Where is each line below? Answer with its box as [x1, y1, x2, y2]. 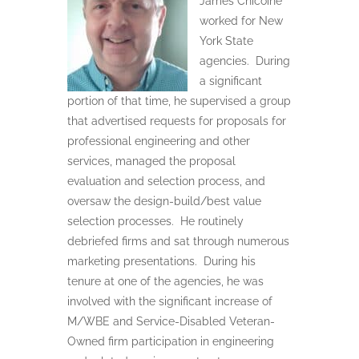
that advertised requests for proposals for [67, 114, 286, 127]
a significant [200, 74, 262, 87]
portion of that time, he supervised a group [67, 94, 291, 107]
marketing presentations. [67, 254, 197, 268]
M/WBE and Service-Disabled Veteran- [67, 314, 275, 328]
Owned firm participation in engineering [67, 334, 274, 348]
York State [200, 34, 253, 47]
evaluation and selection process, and [67, 174, 265, 188]
